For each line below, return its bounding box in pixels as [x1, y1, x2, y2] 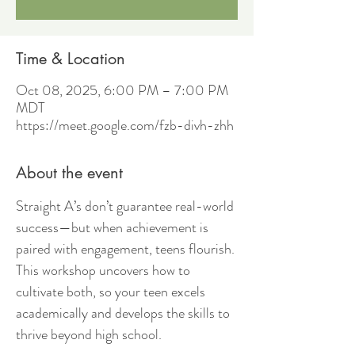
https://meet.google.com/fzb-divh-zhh [16, 115, 234, 136]
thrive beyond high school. [16, 324, 162, 345]
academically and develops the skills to [16, 303, 233, 323]
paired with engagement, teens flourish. [16, 239, 238, 259]
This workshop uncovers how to [16, 260, 193, 281]
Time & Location [16, 48, 125, 69]
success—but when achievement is [16, 217, 212, 238]
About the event [16, 162, 123, 183]
